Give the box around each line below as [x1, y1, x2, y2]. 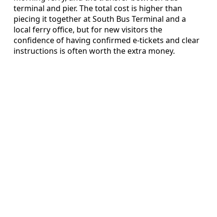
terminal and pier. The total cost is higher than [14, 2, 182, 14]
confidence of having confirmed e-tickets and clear [14, 34, 200, 46]
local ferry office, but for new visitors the [14, 24, 162, 35]
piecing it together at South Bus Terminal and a [14, 13, 186, 24]
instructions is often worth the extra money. [14, 45, 175, 56]
